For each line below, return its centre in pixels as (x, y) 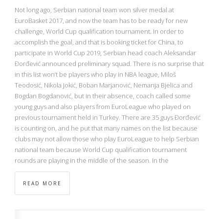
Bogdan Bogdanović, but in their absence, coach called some (103, 96)
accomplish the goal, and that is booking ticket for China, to (99, 42)
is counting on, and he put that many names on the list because (106, 128)
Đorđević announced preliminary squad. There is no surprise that (109, 63)
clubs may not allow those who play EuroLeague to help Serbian (107, 139)
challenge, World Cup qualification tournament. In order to (99, 31)
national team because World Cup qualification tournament (101, 149)
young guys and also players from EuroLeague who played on (103, 106)
